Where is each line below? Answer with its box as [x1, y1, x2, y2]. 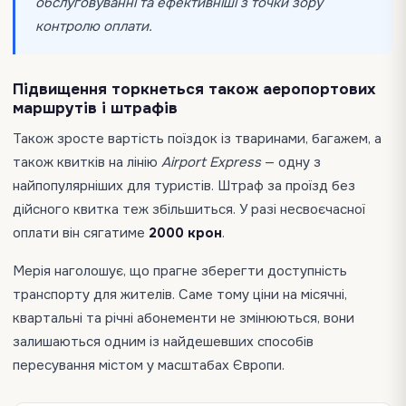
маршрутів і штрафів [13, 99, 178, 118]
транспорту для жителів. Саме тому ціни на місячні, [13, 285, 347, 304]
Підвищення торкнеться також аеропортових [13, 80, 376, 99]
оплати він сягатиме [13, 224, 149, 242]
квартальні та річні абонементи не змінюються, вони [13, 309, 354, 327]
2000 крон [149, 224, 222, 242]
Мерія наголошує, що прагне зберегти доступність [13, 262, 347, 280]
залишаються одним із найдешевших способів [13, 333, 314, 351]
